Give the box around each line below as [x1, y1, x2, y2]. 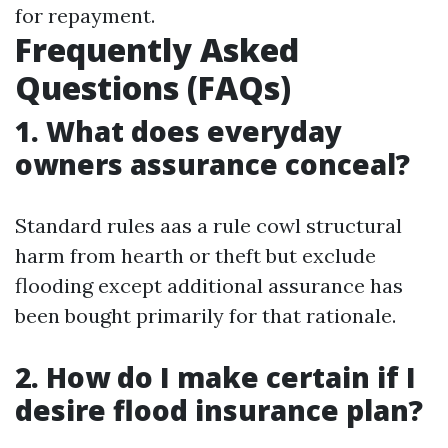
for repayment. [15, 3, 155, 28]
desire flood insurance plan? [15, 391, 423, 429]
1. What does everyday [15, 112, 342, 150]
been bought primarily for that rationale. [15, 303, 396, 328]
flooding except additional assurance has [15, 273, 403, 298]
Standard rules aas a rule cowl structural [15, 213, 402, 238]
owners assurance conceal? [15, 145, 410, 183]
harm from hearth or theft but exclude [15, 243, 376, 268]
